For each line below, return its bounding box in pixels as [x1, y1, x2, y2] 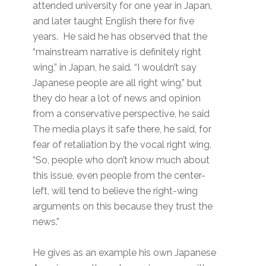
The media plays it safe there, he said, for [33, 123, 212, 135]
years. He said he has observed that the [33, 31, 208, 43]
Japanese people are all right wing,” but [33, 77, 202, 89]
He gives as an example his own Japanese [33, 247, 217, 259]
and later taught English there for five [33, 15, 195, 27]
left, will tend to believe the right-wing [33, 185, 198, 197]
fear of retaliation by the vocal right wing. [33, 139, 214, 151]
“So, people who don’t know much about [33, 154, 210, 166]
